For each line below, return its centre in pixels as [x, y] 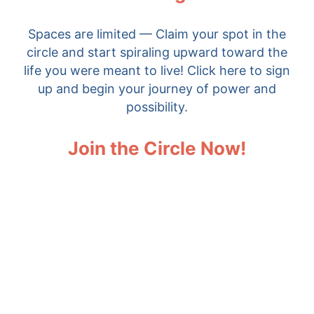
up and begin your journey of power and [157, 88]
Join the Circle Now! [157, 148]
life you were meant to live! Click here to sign [157, 70]
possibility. [157, 107]
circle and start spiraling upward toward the [157, 52]
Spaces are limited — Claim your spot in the [157, 34]
